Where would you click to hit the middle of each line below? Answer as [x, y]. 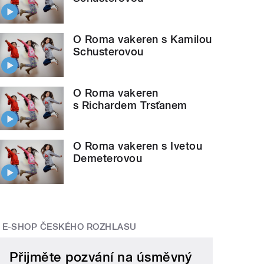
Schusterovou [108, 52]
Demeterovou [108, 159]
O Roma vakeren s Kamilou [143, 39]
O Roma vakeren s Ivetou [138, 146]
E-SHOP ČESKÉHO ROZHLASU [69, 227]
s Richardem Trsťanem [130, 105]
